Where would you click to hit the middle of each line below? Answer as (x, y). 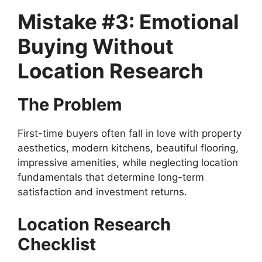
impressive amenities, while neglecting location (128, 163)
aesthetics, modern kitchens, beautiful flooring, (128, 148)
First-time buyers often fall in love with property (130, 134)
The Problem (70, 105)
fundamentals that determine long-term (111, 177)
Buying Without (96, 46)
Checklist (57, 244)
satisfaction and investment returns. (102, 192)
